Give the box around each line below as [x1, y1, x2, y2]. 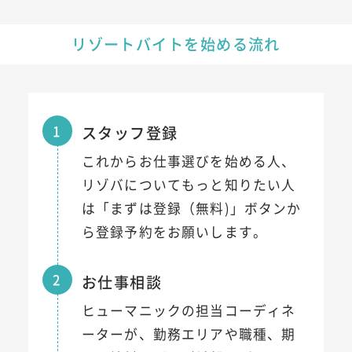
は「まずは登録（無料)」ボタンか [81, 198, 302, 218]
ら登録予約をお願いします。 [81, 222, 268, 241]
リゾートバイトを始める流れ [71, 32, 280, 55]
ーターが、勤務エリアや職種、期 [81, 324, 296, 343]
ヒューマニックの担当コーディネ [81, 300, 296, 320]
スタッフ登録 [81, 122, 178, 145]
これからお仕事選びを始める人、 [81, 151, 296, 170]
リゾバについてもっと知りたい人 [81, 174, 296, 194]
